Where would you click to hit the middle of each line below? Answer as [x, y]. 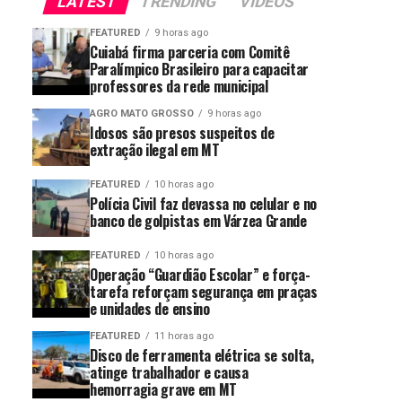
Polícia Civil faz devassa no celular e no [203, 203]
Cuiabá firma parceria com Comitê [190, 52]
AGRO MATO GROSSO [142, 113]
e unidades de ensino [150, 308]
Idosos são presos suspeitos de [182, 132]
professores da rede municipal [179, 86]
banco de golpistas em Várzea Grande [198, 220]
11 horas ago [184, 336]
